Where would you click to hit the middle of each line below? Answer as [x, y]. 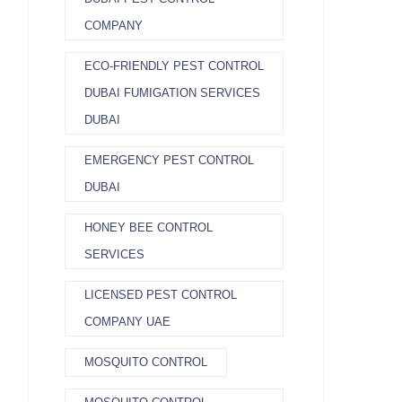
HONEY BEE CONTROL [149, 227]
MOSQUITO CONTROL [146, 362]
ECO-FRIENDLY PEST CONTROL [174, 66]
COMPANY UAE [127, 322]
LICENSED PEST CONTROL [161, 295]
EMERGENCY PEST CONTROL [169, 160]
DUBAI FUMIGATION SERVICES [172, 93]
